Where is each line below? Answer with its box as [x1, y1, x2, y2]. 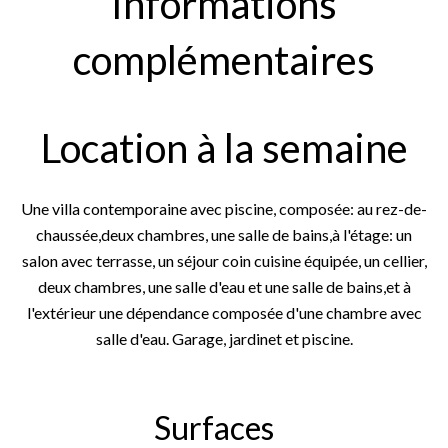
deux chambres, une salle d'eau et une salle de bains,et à [37, 277, 411, 296]
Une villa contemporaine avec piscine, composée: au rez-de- [21, 199, 427, 218]
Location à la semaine [40, 124, 408, 172]
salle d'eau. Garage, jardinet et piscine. [95, 329, 353, 348]
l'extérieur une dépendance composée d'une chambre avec [26, 303, 422, 322]
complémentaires [73, 36, 375, 84]
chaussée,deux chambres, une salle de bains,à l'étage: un [36, 225, 412, 244]
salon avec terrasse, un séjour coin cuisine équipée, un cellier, [21, 251, 427, 270]
